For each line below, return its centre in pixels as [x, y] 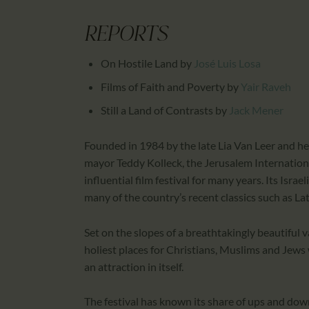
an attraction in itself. [134, 266]
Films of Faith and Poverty [163, 87]
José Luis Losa [227, 63]
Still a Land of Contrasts [157, 110]
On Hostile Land [139, 63]
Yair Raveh [266, 87]
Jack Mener [256, 110]
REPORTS [126, 36]
